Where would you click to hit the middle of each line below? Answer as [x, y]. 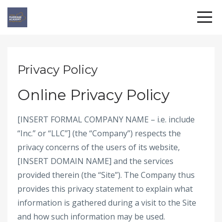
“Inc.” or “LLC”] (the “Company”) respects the [99, 133]
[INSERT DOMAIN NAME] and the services [95, 161]
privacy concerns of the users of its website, [99, 147]
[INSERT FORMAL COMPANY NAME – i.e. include [106, 119]
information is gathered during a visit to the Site [107, 203]
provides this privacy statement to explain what [105, 189]
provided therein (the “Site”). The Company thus [106, 175]
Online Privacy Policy [93, 95]
